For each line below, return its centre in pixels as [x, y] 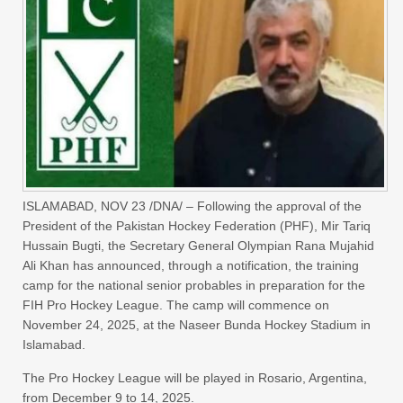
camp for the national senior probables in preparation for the [194, 285]
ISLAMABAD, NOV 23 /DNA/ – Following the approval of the [192, 206]
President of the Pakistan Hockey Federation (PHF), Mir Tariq [197, 225]
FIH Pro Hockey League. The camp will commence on [176, 304]
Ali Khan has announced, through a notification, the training [191, 265]
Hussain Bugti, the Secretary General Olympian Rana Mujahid [198, 245]
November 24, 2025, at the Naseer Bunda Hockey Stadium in [197, 324]
